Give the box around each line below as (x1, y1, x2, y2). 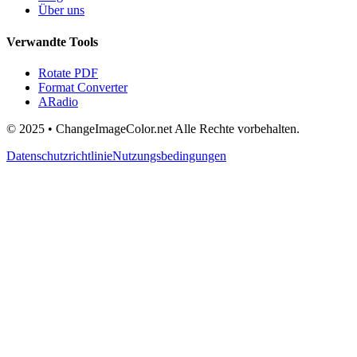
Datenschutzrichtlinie (6, 148, 112, 163)
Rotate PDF (38, 65, 98, 80)
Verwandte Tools (6, 34, 98, 49)
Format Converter (38, 80, 127, 94)
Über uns (38, 3, 84, 18)
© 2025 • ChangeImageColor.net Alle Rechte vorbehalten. (6, 121, 300, 135)
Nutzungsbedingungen (112, 148, 226, 163)
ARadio (38, 94, 78, 108)
